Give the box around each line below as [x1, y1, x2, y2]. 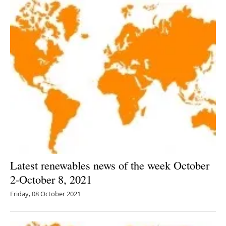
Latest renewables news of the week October [10, 157, 209, 173]
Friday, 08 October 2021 [10, 189, 81, 199]
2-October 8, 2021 [10, 172, 92, 187]
